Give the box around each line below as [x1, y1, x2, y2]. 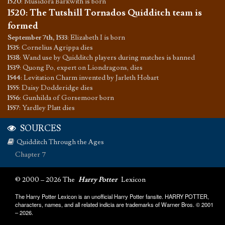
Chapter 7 [15, 150, 46, 160]
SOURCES [19, 123, 61, 135]
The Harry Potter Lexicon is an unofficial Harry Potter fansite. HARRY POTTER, [15, 192, 209, 201]
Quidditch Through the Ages [17, 138, 104, 147]
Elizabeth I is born [70, 33, 125, 43]
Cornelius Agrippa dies [22, 43, 93, 53]
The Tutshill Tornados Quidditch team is [30, 7, 202, 19]
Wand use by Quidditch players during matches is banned [23, 53, 195, 63]
